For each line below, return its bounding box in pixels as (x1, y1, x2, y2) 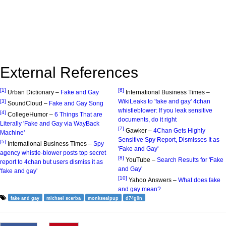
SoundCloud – (8, 99, 49, 107)
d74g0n (126, 195, 143, 201)
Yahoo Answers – (129, 176, 178, 184)
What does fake (178, 176, 220, 184)
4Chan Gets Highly (153, 127, 205, 134)
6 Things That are (54, 110, 102, 118)
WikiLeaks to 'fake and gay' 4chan (118, 97, 210, 105)
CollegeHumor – (8, 110, 54, 118)
